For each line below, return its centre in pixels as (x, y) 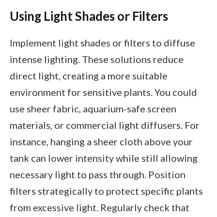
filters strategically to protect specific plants (106, 191)
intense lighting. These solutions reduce (97, 59)
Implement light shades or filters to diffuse (102, 43)
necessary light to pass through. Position (98, 175)
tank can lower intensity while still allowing (104, 158)
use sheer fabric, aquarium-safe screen (93, 109)
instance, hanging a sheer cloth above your (101, 142)
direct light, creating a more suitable (89, 76)
